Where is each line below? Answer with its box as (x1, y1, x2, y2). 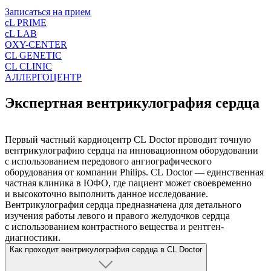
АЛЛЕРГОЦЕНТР (5, 72, 82, 83)
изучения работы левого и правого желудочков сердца (5, 211, 230, 221)
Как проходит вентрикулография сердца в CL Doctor (10, 245, 202, 255)
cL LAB (5, 28, 37, 39)
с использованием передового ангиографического (5, 156, 212, 167)
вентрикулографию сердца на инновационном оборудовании (5, 145, 258, 156)
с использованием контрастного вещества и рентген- (5, 221, 224, 232)
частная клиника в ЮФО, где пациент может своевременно (5, 178, 252, 189)
